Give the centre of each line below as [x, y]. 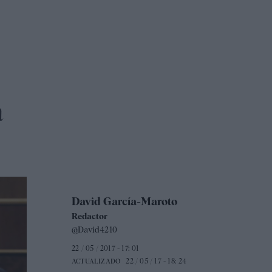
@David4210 [94, 230]
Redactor [89, 216]
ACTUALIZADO [96, 261]
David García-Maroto [124, 202]
